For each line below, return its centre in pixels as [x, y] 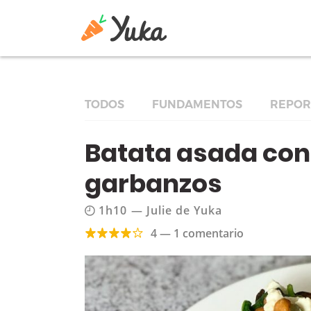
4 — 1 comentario [197, 233]
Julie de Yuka [185, 210]
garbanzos [153, 184]
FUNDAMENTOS [197, 104]
